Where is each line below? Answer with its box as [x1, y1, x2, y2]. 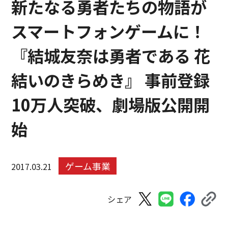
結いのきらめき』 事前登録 [11, 68, 210, 92]
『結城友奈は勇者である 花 [11, 43, 211, 67]
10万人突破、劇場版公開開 [11, 92, 210, 116]
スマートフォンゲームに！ [11, 19, 206, 43]
